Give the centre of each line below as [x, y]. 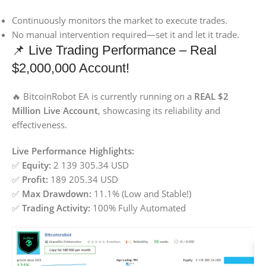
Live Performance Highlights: [73, 151]
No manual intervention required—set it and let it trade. [126, 35]
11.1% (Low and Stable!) [141, 194]
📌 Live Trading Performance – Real [114, 50]
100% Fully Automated [138, 208]
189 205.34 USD [83, 180]
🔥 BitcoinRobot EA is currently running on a [103, 96]
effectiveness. [39, 125]
